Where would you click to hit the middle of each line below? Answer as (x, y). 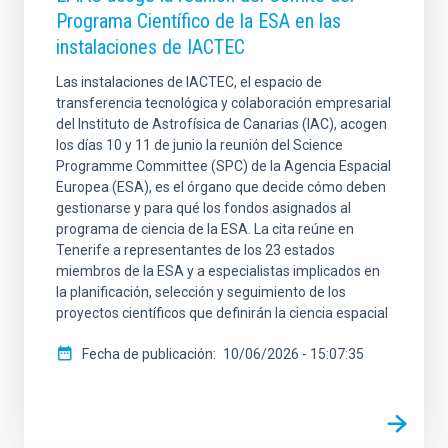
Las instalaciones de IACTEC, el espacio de (189, 82)
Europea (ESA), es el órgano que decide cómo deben (221, 187)
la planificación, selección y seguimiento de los (201, 292)
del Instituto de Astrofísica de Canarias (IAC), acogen (221, 124)
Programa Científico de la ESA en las (198, 21)
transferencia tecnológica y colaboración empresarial (223, 103)
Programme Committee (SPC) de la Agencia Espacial (223, 166)
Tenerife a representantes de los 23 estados (195, 250)
